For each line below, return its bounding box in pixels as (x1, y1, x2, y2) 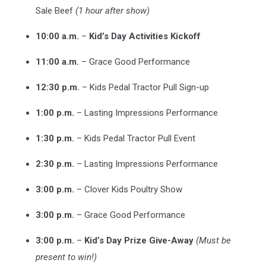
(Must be (196, 235, 231, 246)
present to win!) (36, 251, 97, 262)
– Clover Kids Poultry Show (74, 183, 182, 195)
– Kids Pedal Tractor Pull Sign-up (80, 81, 209, 93)
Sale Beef (36, 5, 75, 16)
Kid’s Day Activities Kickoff (89, 30, 201, 42)
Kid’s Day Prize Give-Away (84, 235, 194, 246)
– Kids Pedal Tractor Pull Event (74, 132, 195, 144)
